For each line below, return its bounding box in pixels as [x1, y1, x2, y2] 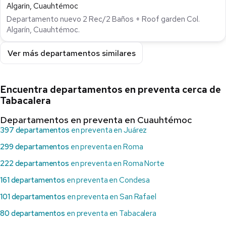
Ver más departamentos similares [7, 47, 136, 59]
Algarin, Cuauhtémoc [7, 1, 78, 12]
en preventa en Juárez [69, 125, 147, 136]
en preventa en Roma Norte [69, 158, 164, 169]
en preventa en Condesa [65, 175, 150, 186]
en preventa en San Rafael [65, 192, 156, 202]
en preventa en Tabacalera [65, 208, 156, 219]
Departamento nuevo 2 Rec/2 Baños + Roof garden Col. [7, 14, 200, 25]
